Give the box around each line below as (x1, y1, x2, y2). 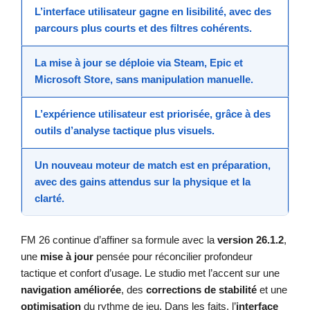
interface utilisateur (43, 6, 136, 18)
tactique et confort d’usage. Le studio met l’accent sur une (21, 266, 280, 279)
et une (257, 283, 287, 295)
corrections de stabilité (146, 283, 257, 295)
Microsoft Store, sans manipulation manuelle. (35, 73, 253, 86)
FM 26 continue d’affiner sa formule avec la (21, 233, 217, 246)
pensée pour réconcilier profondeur (93, 250, 253, 262)
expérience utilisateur (43, 108, 147, 120)
